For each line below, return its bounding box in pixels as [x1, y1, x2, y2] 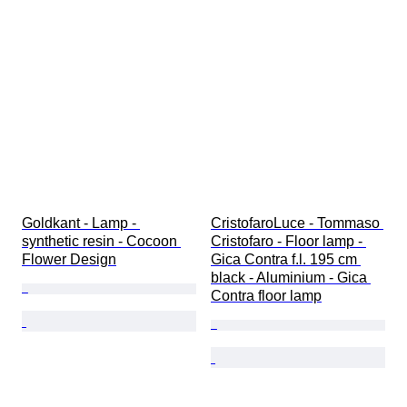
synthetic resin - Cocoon [22, 233, 181, 250]
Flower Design [22, 252, 116, 268]
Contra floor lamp [211, 288, 322, 304]
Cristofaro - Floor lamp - [211, 233, 366, 250]
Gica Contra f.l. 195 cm [211, 252, 361, 268]
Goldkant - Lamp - [22, 215, 140, 232]
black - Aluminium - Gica [211, 270, 371, 286]
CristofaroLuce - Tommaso [211, 215, 383, 232]
